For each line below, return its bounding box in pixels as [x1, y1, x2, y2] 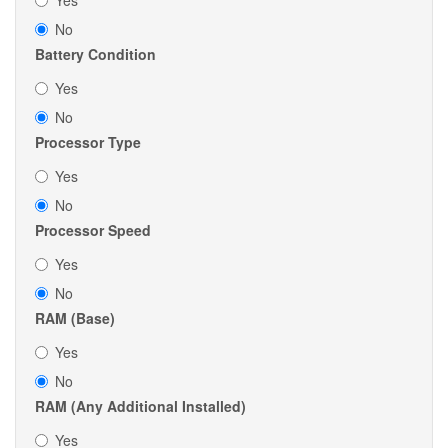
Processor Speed [35, 220, 151, 241]
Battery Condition [35, 44, 156, 65]
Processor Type [35, 132, 141, 153]
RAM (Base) [35, 308, 115, 329]
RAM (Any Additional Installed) [35, 396, 246, 417]
